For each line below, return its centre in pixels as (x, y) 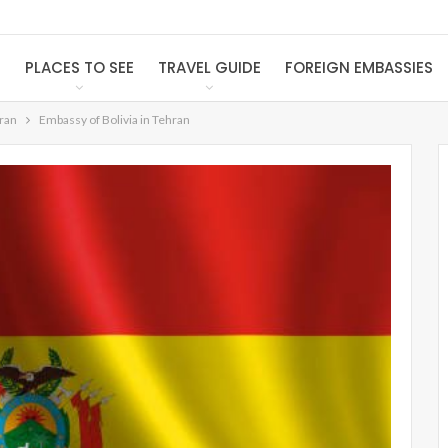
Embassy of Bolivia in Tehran (114, 119)
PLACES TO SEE (79, 67)
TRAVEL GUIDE (209, 67)
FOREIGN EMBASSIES (358, 67)
